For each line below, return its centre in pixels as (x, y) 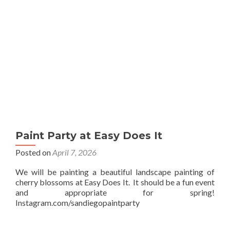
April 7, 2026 (74, 152)
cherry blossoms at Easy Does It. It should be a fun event (115, 182)
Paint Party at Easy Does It (89, 136)
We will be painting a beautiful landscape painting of (115, 172)
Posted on (34, 152)
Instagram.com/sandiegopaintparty (78, 203)
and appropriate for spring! (115, 192)
